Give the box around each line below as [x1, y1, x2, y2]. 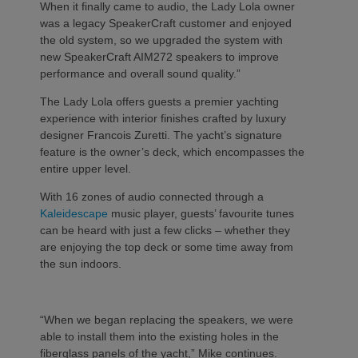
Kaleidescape [40, 206, 108, 220]
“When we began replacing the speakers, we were [40, 312, 293, 326]
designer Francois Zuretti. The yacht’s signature [40, 128, 282, 141]
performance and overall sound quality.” [40, 66, 241, 80]
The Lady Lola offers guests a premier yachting [40, 94, 279, 108]
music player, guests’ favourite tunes [108, 206, 294, 220]
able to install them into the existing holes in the [40, 329, 279, 343]
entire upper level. [40, 161, 131, 175]
